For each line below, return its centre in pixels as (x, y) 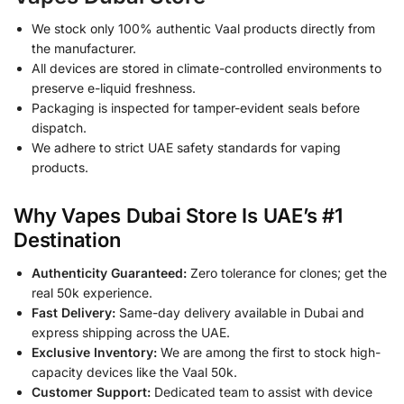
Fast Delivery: (73, 312)
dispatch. (59, 128)
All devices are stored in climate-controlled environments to (207, 69)
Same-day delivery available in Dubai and (240, 312)
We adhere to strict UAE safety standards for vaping (186, 148)
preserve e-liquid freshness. (114, 88)
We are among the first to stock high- (269, 352)
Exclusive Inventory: (94, 352)
